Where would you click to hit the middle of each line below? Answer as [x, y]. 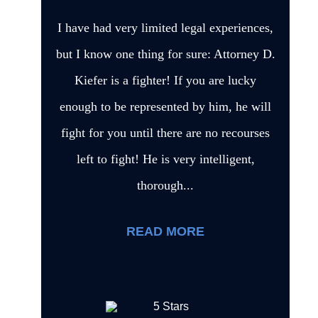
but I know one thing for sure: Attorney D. [165, 54]
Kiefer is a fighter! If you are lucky [165, 80]
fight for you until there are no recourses [165, 132]
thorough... [165, 185]
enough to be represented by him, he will [165, 106]
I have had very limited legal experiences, [165, 27]
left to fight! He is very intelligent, [165, 159]
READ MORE [165, 231]
